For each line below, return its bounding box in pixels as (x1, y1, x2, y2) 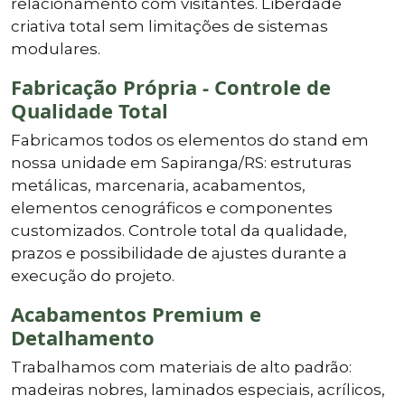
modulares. (11, 39, 100, 58)
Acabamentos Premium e (11, 299, 261, 327)
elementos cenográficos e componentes (11, 198, 333, 217)
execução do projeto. (11, 266, 174, 285)
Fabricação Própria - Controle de (11, 72, 331, 100)
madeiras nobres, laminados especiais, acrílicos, (11, 380, 385, 399)
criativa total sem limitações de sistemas (11, 16, 328, 35)
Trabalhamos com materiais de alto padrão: (11, 357, 352, 376)
